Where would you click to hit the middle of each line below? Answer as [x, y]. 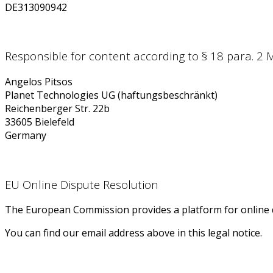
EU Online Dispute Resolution [82, 184]
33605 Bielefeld [40, 122]
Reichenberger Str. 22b [57, 108]
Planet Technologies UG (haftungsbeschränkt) [111, 95]
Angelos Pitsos [39, 82]
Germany [26, 135]
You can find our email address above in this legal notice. [133, 233]
